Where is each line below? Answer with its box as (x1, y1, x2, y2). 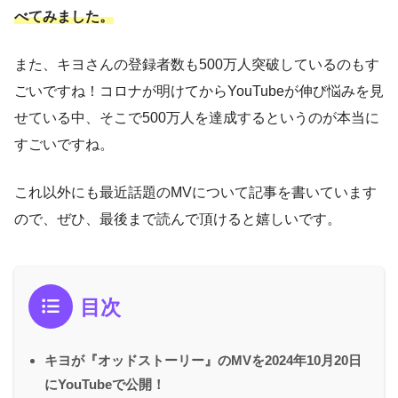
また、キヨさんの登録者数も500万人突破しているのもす (14, 56, 379, 72)
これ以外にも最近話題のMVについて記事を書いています (14, 184, 377, 200)
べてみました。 (14, 8, 114, 24)
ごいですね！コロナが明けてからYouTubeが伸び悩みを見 (14, 83, 384, 99)
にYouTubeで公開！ (44, 376, 165, 392)
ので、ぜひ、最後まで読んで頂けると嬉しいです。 (14, 211, 341, 227)
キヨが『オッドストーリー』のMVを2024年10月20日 (44, 352, 362, 368)
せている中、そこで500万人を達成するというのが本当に (14, 109, 379, 125)
